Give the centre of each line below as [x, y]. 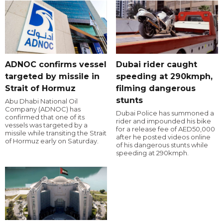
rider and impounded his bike [163, 121]
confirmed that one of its [45, 117]
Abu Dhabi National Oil [41, 101]
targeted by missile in [52, 77]
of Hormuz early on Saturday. [52, 141]
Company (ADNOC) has [43, 109]
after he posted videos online [163, 137]
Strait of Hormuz [40, 89]
